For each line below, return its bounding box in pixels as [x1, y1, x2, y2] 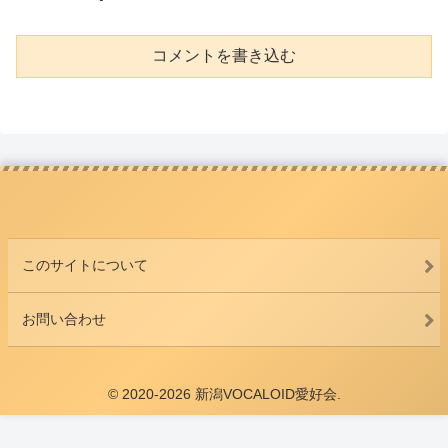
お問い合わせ [22, 311, 106, 328]
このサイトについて [22, 257, 148, 274]
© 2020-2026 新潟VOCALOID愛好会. [107, 386, 341, 403]
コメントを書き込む [152, 47, 296, 65]
